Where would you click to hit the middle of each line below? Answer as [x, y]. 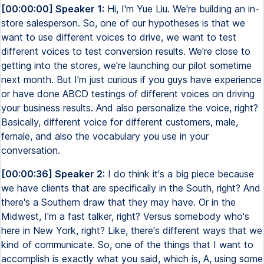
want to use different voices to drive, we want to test [119, 37]
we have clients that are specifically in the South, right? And [131, 188]
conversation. [31, 150]
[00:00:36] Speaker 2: [53, 174]
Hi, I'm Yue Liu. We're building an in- [182, 9]
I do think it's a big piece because [179, 174]
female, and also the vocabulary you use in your [105, 136]
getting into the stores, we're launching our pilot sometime [126, 65]
